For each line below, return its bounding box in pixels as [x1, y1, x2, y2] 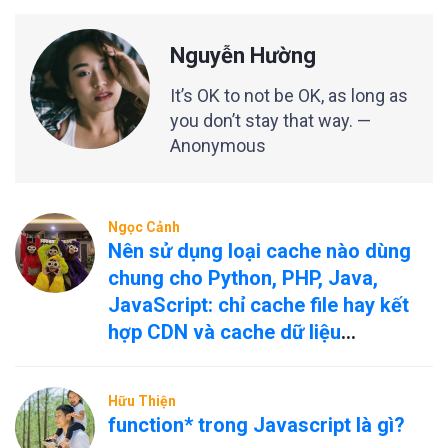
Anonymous [170, 135, 266, 156]
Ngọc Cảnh [108, 219, 180, 235]
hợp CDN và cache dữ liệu [108, 320, 341, 344]
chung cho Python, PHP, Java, [108, 266, 378, 290]
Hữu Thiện [108, 393, 176, 409]
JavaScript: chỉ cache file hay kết [108, 293, 409, 317]
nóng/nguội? [108, 347, 222, 371]
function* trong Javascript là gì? [108, 413, 405, 437]
